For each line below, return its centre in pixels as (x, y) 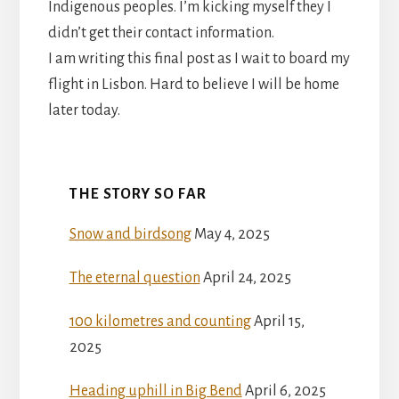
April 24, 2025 (247, 277)
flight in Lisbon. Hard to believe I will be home (193, 84)
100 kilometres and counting (160, 321)
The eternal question (134, 277)
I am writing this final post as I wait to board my (199, 58)
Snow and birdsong (130, 234)
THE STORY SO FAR (138, 194)
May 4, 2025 (232, 234)
